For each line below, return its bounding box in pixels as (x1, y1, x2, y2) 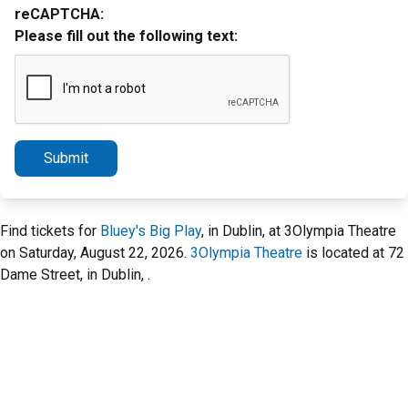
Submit (44, 149, 88, 167)
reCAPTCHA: (15, 5, 104, 23)
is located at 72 (302, 244, 404, 261)
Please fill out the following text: (15, 27, 238, 45)
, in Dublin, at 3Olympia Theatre (201, 222, 396, 240)
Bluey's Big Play (100, 222, 201, 240)
